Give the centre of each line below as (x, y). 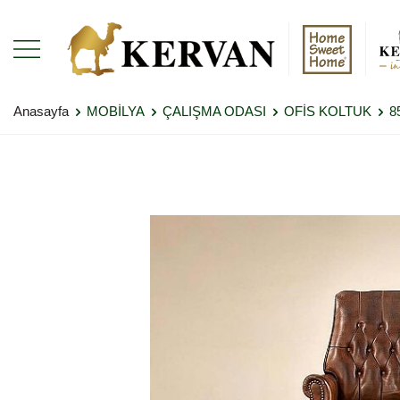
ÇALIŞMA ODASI (214, 111)
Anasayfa (41, 111)
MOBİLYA (116, 111)
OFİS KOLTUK (328, 111)
